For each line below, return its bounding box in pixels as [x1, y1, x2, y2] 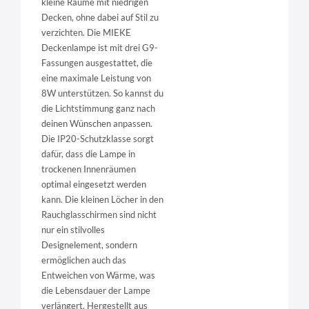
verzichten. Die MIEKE [41, 27, 131, 39]
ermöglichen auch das [41, 255, 126, 266]
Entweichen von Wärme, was [41, 270, 155, 281]
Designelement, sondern [41, 239, 137, 251]
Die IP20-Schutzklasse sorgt [41, 133, 154, 145]
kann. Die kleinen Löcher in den [41, 194, 163, 206]
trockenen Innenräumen [41, 163, 136, 175]
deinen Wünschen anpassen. [41, 118, 152, 130]
